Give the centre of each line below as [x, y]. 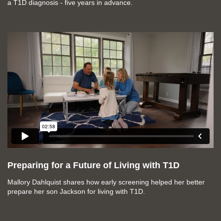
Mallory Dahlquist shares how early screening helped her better [106, 182]
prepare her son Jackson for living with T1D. [76, 192]
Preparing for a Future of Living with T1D [93, 166]
